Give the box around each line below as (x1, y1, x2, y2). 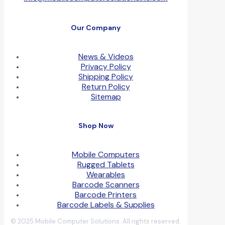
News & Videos (78, 51, 134, 62)
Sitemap (90, 91, 121, 102)
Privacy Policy (80, 61, 131, 72)
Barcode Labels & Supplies (57, 199, 155, 210)
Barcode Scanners (72, 179, 140, 190)
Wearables (86, 169, 125, 180)
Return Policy (81, 81, 130, 92)
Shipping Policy (78, 71, 133, 82)
